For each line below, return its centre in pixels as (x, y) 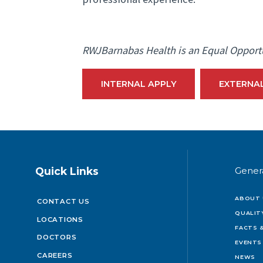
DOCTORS (57, 237)
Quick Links (67, 171)
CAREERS (55, 255)
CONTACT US (63, 202)
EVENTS (248, 242)
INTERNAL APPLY (139, 84)
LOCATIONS (60, 219)
